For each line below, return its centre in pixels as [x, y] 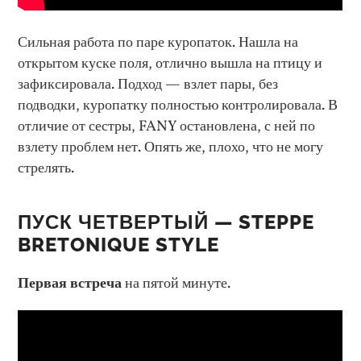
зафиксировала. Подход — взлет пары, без [148, 85]
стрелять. [46, 169]
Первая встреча [70, 284]
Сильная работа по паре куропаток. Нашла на [158, 43]
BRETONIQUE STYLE [119, 245]
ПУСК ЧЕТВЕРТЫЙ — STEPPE [166, 223]
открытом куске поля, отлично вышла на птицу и [170, 64]
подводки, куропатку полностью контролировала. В [178, 106]
